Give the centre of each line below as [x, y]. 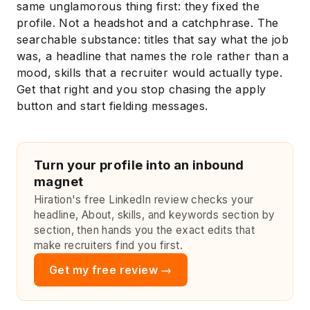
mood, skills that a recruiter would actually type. [150, 72]
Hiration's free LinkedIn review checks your [144, 199]
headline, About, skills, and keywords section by [155, 215]
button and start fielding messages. [112, 106]
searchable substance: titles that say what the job [153, 39]
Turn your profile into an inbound [139, 164]
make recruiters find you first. [108, 245]
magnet [59, 181]
